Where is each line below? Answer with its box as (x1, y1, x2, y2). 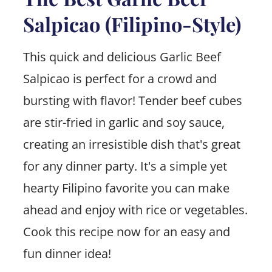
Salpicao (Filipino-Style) (22, 10, 241, 37)
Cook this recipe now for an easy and (22, 223, 230, 240)
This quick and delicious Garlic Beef (22, 48, 221, 65)
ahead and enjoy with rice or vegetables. (22, 201, 248, 218)
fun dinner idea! (22, 245, 111, 262)
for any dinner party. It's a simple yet (22, 157, 227, 174)
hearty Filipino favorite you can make (22, 179, 229, 196)
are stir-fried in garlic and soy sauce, (22, 114, 225, 131)
